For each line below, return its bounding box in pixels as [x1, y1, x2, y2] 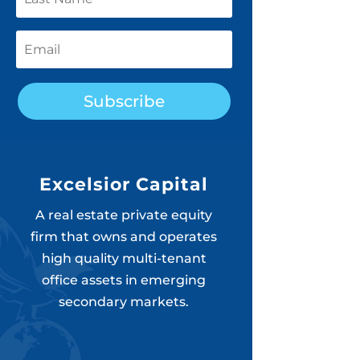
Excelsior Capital [39, 174, 209, 195]
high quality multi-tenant [41, 251, 207, 266]
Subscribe [83, 92, 165, 112]
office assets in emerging [42, 272, 207, 288]
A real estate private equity [35, 207, 213, 223]
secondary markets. [59, 294, 190, 309]
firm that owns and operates [31, 229, 218, 244]
